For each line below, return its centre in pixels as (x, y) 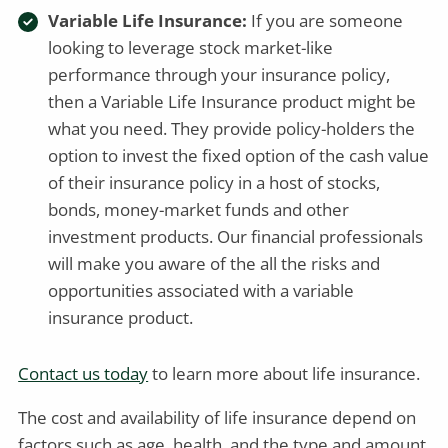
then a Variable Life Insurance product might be (232, 101)
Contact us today (83, 373)
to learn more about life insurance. (284, 373)
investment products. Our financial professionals (236, 236)
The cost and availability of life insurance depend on (217, 417)
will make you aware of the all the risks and (214, 263)
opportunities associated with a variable (201, 290)
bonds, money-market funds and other (199, 209)
